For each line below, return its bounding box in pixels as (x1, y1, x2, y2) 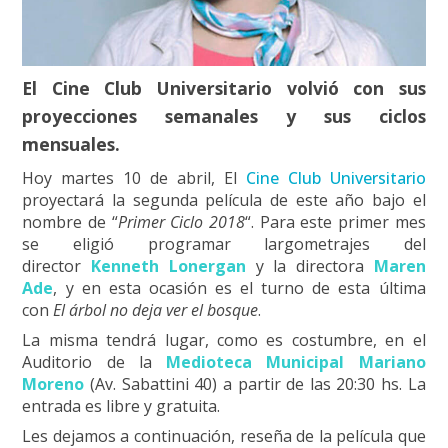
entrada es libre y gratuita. (22, 394, 221, 417)
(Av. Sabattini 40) (90, 372, 218, 395)
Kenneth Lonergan (91, 254, 246, 277)
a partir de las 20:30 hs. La (222, 372, 426, 395)
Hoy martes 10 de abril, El (22, 166, 246, 189)
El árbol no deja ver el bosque (53, 298, 259, 321)
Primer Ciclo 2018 (117, 210, 245, 233)
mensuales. (22, 132, 121, 157)
